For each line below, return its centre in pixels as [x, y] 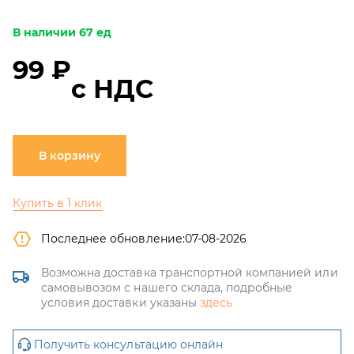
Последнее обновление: [113, 239]
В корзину [70, 156]
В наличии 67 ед [62, 32]
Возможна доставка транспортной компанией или [190, 273]
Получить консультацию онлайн [128, 345]
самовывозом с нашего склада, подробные [167, 288]
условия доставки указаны [121, 303]
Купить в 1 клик [58, 203]
